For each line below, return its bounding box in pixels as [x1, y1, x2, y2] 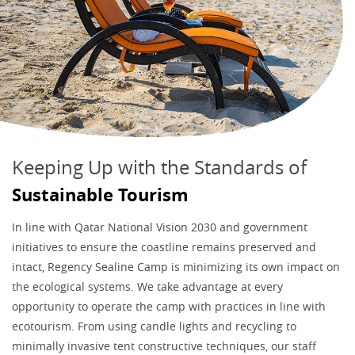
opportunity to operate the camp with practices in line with [12, 298, 326, 314]
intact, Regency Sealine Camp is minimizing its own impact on [12, 258, 340, 274]
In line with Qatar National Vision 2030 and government [12, 219, 307, 235]
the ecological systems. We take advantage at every [12, 278, 283, 294]
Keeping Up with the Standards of [12, 154, 307, 180]
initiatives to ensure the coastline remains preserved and [12, 239, 316, 254]
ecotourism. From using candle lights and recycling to [12, 318, 296, 334]
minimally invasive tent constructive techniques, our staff [12, 338, 316, 353]
